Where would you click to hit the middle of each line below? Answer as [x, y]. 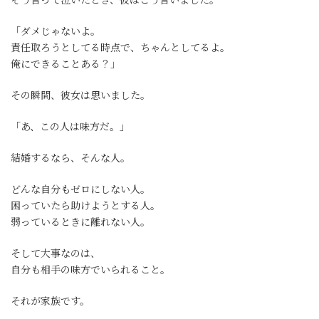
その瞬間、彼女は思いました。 [80, 95]
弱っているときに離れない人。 [80, 222]
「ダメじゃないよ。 [56, 31]
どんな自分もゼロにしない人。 [80, 189]
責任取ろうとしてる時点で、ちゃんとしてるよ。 [120, 47]
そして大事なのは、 [56, 253]
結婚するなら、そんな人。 [70, 158]
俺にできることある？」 [66, 64]
